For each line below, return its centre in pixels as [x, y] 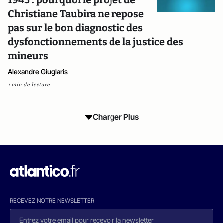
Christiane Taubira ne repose [76, 14]
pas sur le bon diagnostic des [75, 28]
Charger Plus [115, 117]
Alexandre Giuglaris [38, 71]
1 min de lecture [29, 84]
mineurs [28, 56]
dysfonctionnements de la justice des [96, 42]
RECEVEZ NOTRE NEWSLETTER [52, 200]
